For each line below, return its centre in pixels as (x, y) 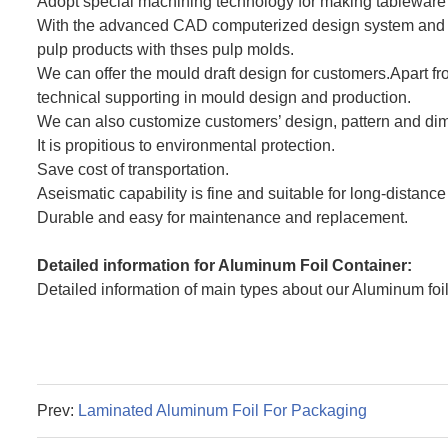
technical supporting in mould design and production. (224, 98)
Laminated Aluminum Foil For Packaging (222, 411)
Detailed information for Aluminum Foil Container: (224, 266)
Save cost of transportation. (133, 170)
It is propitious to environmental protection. (186, 146)
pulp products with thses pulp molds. (165, 50)
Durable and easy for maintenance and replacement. (222, 218)
